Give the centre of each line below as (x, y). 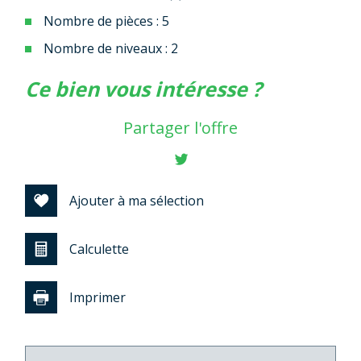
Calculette (99, 249)
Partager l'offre (180, 127)
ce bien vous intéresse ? (150, 88)
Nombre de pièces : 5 (106, 21)
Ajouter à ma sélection (137, 200)
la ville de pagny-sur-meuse (31, 76)
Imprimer (98, 297)
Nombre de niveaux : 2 (111, 48)
